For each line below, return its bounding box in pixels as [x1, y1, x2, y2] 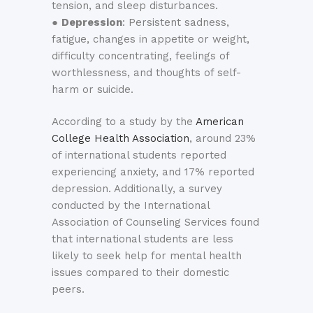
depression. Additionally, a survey [52, 182, 222, 195]
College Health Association [52, 132, 189, 145]
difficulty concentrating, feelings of [52, 50, 229, 62]
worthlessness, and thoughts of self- [52, 66, 241, 79]
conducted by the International [52, 199, 210, 212]
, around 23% [189, 132, 256, 145]
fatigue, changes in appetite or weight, [52, 33, 249, 45]
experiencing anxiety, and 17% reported [52, 166, 254, 178]
